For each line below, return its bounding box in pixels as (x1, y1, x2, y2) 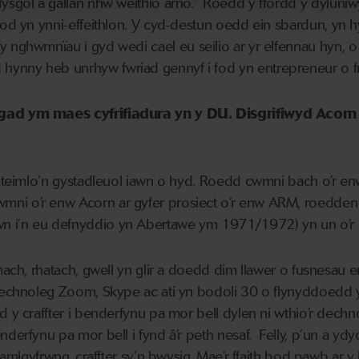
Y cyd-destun (131, 16, 212, 34)
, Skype (95, 283, 144, 301)
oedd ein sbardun (215, 16, 325, 34)
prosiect (164, 194, 221, 212)
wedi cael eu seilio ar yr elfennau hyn (118, 38, 342, 56)
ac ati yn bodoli (143, 283, 237, 301)
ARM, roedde (268, 194, 350, 212)
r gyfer (125, 194, 165, 212)
